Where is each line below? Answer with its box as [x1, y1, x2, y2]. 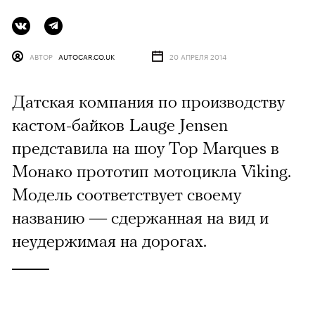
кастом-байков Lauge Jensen [12, 114, 228, 134]
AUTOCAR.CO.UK [58, 50, 115, 62]
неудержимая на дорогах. [12, 230, 207, 250]
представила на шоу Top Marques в [12, 137, 279, 157]
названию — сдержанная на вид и [12, 207, 269, 227]
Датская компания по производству [12, 91, 285, 111]
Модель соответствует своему [12, 184, 241, 204]
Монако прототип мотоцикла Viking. [12, 160, 291, 181]
